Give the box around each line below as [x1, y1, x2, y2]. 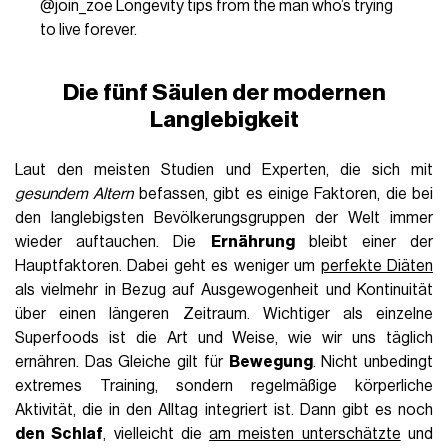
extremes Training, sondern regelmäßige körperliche [15, 377, 433, 394]
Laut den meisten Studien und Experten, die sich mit [15, 161, 433, 178]
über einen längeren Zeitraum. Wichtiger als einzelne [15, 305, 433, 322]
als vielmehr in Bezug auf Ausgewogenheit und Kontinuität [15, 281, 433, 298]
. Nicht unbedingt [312, 353, 433, 370]
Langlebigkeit [149, 107, 299, 131]
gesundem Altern [15, 185, 134, 202]
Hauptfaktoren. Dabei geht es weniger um [15, 257, 321, 274]
